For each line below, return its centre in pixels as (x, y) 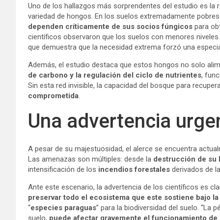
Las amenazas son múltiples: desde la (91, 159)
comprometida (53, 96)
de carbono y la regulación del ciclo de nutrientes (115, 75)
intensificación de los (63, 170)
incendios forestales (134, 170)
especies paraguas (63, 208)
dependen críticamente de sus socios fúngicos (110, 27)
